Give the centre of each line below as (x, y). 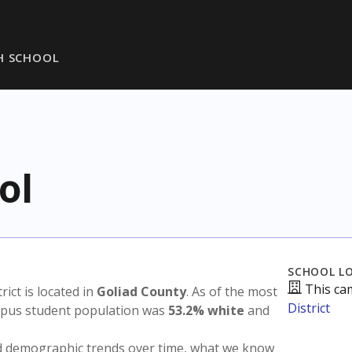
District (309, 308)
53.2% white (206, 310)
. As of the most (232, 291)
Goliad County (141, 291)
